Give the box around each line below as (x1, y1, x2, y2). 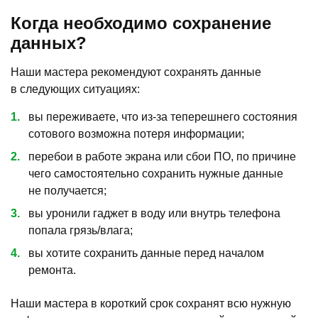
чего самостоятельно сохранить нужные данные (28, 167, 283, 180)
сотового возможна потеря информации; (28, 127, 244, 140)
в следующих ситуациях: (11, 82, 140, 95)
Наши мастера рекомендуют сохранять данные (11, 65, 261, 78)
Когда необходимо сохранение (11, 13, 271, 33)
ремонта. (28, 263, 76, 276)
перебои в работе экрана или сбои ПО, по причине (28, 150, 296, 163)
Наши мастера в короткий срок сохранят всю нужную (11, 297, 291, 309)
